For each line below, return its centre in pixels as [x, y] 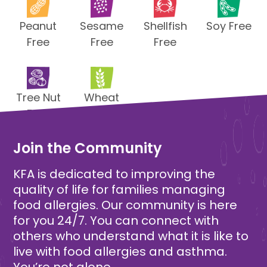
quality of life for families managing [119, 189]
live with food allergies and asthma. [120, 251]
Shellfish [165, 26]
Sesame [102, 26]
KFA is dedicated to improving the [114, 174]
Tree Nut [38, 97]
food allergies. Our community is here [125, 205]
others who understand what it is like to [131, 236]
